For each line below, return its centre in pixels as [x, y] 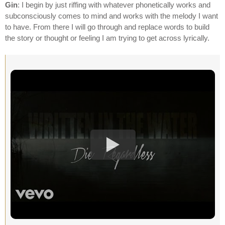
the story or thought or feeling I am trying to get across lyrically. [107, 38]
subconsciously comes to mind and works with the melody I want [111, 16]
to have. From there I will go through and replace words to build [107, 27]
